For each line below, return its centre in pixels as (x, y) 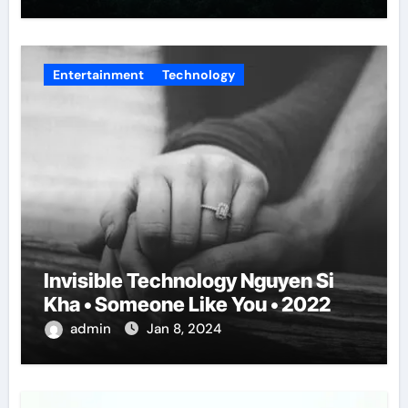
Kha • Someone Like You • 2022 (187, 304)
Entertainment (98, 74)
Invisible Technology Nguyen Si (189, 280)
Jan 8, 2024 (184, 328)
